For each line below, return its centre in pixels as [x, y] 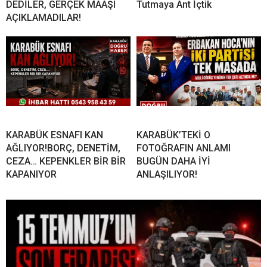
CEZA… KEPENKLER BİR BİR [66, 161]
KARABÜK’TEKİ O [173, 135]
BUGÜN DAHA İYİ [173, 161]
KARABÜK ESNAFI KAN [55, 135]
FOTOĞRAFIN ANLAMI [184, 148]
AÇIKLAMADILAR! [44, 17]
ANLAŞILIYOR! [167, 174]
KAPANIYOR [31, 174]
